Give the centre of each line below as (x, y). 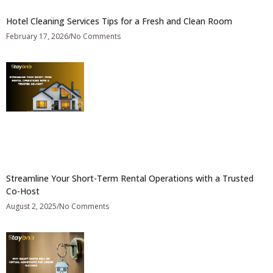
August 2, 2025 (31, 206)
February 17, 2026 (37, 37)
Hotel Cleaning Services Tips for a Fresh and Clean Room (119, 21)
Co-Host (23, 191)
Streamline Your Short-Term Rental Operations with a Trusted (130, 178)
